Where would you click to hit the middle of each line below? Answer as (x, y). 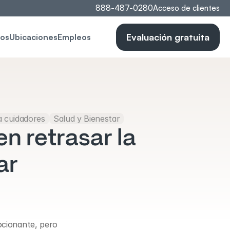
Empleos (74, 37)
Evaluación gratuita (168, 37)
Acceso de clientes (186, 8)
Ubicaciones (33, 37)
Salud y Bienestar (87, 119)
